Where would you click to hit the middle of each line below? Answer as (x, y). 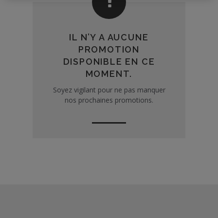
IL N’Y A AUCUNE (109, 37)
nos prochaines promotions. (109, 100)
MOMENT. (109, 74)
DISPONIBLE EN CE (109, 62)
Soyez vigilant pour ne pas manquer (109, 90)
